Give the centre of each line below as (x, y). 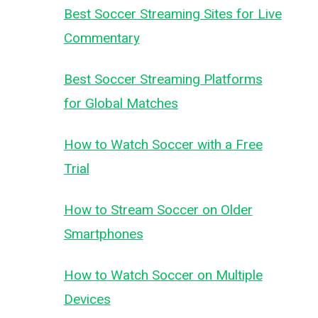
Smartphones (103, 234)
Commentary (102, 38)
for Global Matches (121, 103)
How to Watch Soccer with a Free (163, 144)
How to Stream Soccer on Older (158, 210)
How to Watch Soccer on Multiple (163, 275)
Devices (87, 299)
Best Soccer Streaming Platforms (163, 79)
